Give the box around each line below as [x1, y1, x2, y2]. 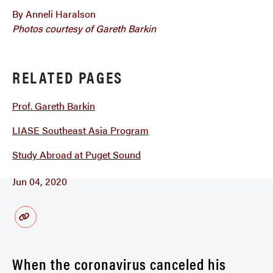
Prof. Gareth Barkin [12, 99, 95, 113]
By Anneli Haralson [12, 7, 96, 21]
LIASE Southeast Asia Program [12, 123, 149, 137]
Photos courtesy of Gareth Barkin [12, 21, 156, 35]
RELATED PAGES [12, 66, 123, 88]
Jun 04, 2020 [12, 174, 67, 188]
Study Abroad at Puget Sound [12, 147, 141, 161]
